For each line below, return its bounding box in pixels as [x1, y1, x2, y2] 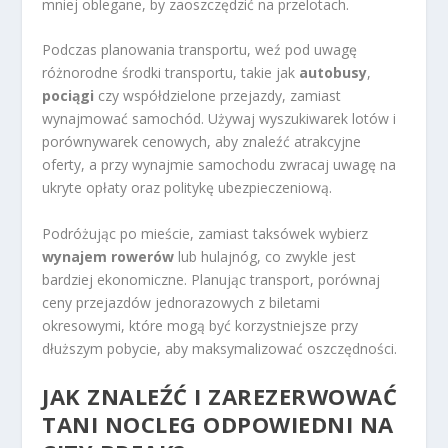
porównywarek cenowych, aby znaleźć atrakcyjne [42, 132, 362, 152]
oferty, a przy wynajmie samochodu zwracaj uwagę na [42, 155, 397, 175]
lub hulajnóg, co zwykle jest [174, 246, 357, 266]
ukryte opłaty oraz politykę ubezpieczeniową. [42, 178, 333, 198]
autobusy [299, 63, 368, 83]
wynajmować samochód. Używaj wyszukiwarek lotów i [42, 109, 397, 129]
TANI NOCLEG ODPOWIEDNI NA [42, 409, 394, 440]
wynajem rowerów [42, 246, 175, 266]
